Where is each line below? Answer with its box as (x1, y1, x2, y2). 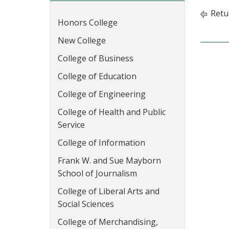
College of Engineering (58, 88, 146, 100)
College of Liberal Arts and (58, 186, 159, 197)
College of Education (58, 71, 136, 82)
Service (58, 119, 85, 130)
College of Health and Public (58, 106, 166, 118)
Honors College (58, 17, 118, 28)
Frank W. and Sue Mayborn (58, 155, 161, 166)
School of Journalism (58, 168, 137, 179)
